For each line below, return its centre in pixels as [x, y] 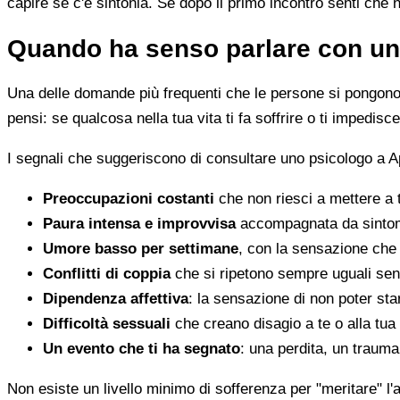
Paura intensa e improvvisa [139, 224]
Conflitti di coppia [107, 274]
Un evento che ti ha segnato [142, 349]
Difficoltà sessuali [107, 324]
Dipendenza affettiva [116, 299]
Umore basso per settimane [141, 249]
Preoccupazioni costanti [129, 199]
